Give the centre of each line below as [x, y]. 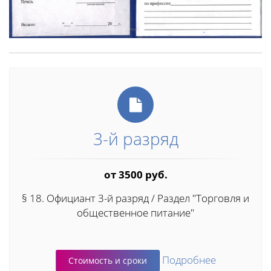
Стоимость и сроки [107, 261]
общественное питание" [135, 213]
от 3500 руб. [135, 175]
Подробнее [189, 260]
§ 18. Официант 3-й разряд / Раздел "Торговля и [135, 198]
